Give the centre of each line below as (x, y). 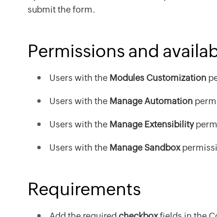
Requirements (84, 189)
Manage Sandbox (145, 147)
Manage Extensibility (152, 124)
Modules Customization (158, 78)
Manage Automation (151, 101)
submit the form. (62, 9)
